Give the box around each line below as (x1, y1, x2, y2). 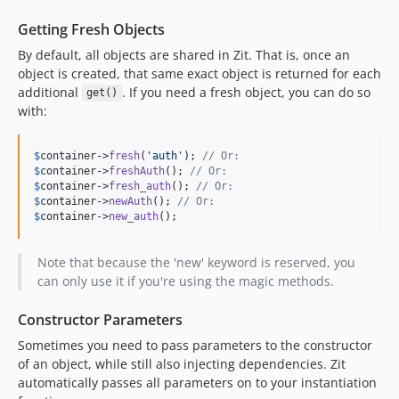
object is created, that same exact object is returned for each (18, 64, 381, 82)
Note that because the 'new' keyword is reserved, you (37, 253, 355, 271)
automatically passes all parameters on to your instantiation (18, 373, 377, 391)
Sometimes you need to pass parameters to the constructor (18, 336, 372, 354)
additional (18, 83, 82, 101)
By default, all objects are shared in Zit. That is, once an (18, 45, 350, 63)
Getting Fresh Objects (18, 19, 165, 39)
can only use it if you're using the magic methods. (37, 272, 334, 289)
